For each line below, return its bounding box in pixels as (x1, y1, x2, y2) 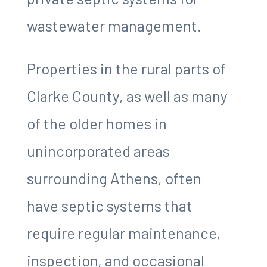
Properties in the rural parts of (26, 58, 226, 77)
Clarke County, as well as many (26, 86, 228, 105)
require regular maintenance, (26, 223, 221, 242)
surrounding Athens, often (26, 168, 201, 187)
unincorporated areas (26, 141, 170, 160)
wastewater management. (26, 15, 201, 35)
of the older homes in (26, 113, 167, 132)
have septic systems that (26, 195, 193, 215)
